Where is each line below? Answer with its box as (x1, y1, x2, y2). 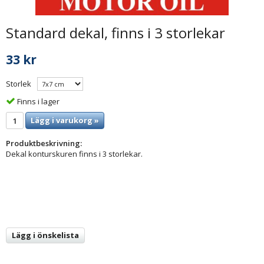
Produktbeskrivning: (6, 138, 82, 149)
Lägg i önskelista (12, 230, 79, 241)
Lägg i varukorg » (31, 115, 99, 126)
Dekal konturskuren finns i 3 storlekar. (6, 148, 143, 160)
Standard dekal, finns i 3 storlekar (6, 22, 225, 42)
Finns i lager (17, 95, 60, 107)
